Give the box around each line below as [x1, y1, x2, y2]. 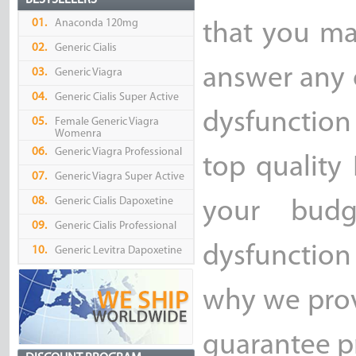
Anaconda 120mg [54, 17, 138, 30]
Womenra [54, 128, 102, 141]
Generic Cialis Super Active [54, 91, 179, 104]
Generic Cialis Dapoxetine [54, 195, 173, 208]
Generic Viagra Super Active [54, 171, 184, 184]
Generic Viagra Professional [54, 146, 182, 159]
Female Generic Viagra [54, 116, 159, 129]
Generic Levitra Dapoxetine [54, 245, 182, 257]
